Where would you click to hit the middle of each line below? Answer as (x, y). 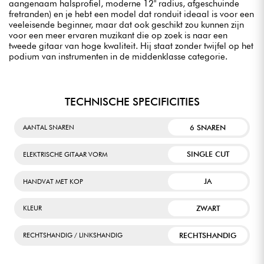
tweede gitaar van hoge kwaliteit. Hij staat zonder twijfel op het (131, 46)
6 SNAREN (208, 127)
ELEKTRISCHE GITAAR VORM (65, 154)
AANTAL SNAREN (49, 128)
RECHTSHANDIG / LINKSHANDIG (73, 235)
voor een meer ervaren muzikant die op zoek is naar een (118, 35)
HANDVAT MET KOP (53, 181)
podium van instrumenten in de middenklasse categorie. (118, 56)
